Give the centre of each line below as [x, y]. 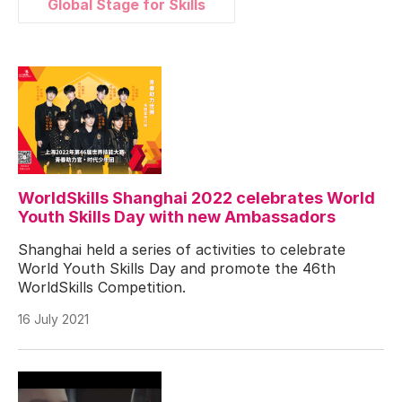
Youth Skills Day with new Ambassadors [177, 216]
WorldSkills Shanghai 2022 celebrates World [197, 197]
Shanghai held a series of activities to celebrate [182, 249]
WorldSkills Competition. [102, 287]
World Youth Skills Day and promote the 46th [177, 268]
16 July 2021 [53, 319]
